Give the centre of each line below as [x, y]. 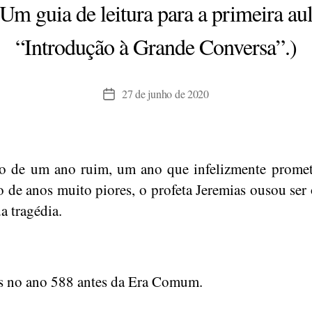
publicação [131, 129]
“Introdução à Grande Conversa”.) [156, 47]
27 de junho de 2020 [165, 94]
